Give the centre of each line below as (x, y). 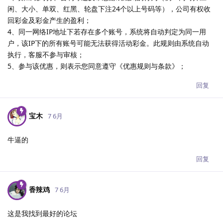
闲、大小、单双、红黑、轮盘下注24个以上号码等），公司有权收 (109, 8)
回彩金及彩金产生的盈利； (49, 20)
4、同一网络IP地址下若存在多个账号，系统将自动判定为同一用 (107, 31)
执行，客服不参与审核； (46, 54)
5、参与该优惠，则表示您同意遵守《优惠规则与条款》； (97, 66)
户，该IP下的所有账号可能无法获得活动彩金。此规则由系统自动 (108, 43)
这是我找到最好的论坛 (42, 213)
